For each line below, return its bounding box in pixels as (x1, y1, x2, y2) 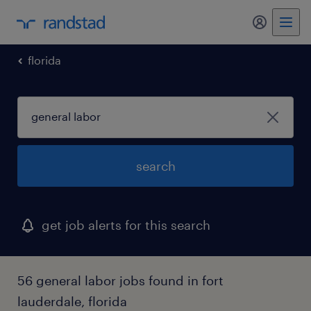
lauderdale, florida (17, 294, 127, 309)
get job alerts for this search (42, 217, 210, 233)
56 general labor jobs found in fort (17, 273, 224, 288)
